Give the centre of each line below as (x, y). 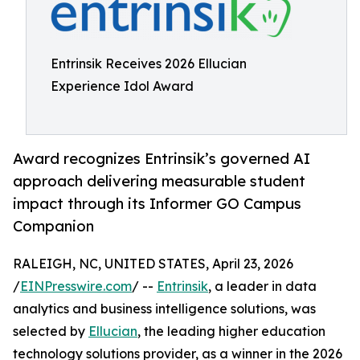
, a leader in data (262, 286)
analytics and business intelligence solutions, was (164, 309)
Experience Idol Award (122, 86)
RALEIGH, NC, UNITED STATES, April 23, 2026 (153, 264)
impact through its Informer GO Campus (157, 204)
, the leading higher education (231, 331)
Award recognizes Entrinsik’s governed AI (162, 159)
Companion (53, 226)
